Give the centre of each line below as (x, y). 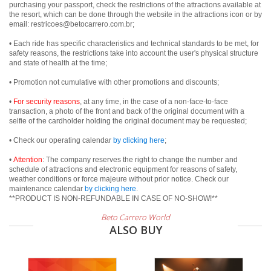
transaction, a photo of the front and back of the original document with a (127, 111)
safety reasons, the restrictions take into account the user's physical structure (134, 53)
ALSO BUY (135, 230)
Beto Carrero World (135, 217)
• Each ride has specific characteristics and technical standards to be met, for (134, 44)
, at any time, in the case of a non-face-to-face (154, 102)
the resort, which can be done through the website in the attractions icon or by (135, 15)
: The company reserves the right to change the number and (140, 160)
